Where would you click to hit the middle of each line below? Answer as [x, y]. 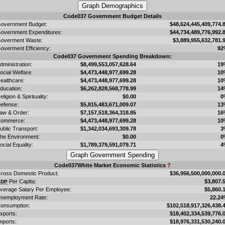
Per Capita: [22, 181]
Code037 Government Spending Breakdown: [113, 56]
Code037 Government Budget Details [113, 16]
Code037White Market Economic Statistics [111, 165]
